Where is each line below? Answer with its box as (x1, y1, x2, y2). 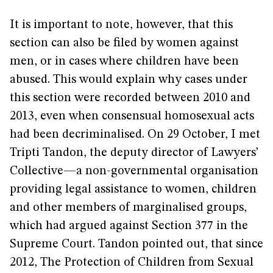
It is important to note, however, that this (10, 19, 233, 31)
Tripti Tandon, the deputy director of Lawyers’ (10, 147, 258, 159)
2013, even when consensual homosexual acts (10, 110, 254, 122)
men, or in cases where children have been (10, 55, 239, 68)
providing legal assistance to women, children (10, 183, 257, 196)
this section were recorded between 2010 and (10, 92, 250, 104)
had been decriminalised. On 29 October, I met (10, 129, 260, 141)
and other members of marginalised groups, (10, 202, 247, 214)
